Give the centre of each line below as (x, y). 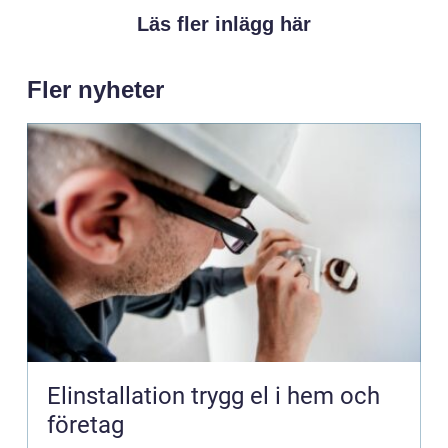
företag (85, 424)
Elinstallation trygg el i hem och (119, 395)
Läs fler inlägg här (224, 23)
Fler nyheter (95, 89)
